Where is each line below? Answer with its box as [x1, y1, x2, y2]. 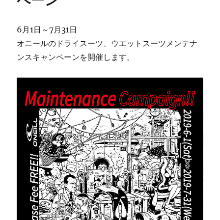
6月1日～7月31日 [17, 24, 78, 34]
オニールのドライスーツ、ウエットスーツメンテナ [17, 38, 198, 48]
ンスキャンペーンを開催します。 [17, 52, 135, 62]
